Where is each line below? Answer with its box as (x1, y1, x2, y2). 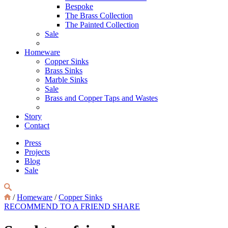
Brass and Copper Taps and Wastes (45, 94, 158, 102)
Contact (24, 121, 49, 130)
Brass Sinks (45, 66, 82, 75)
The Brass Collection (65, 11, 133, 20)
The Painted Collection (65, 20, 139, 29)
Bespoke (65, 2, 93, 11)
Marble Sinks (45, 75, 88, 84)
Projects (24, 148, 50, 156)
